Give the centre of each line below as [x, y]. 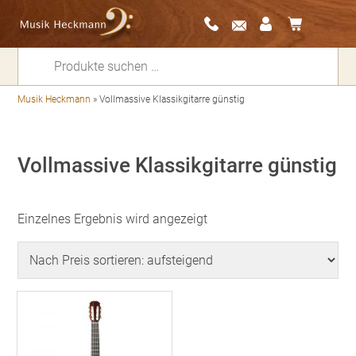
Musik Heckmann [54, 99]
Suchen [38, 54]
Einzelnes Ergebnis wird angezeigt [113, 219]
